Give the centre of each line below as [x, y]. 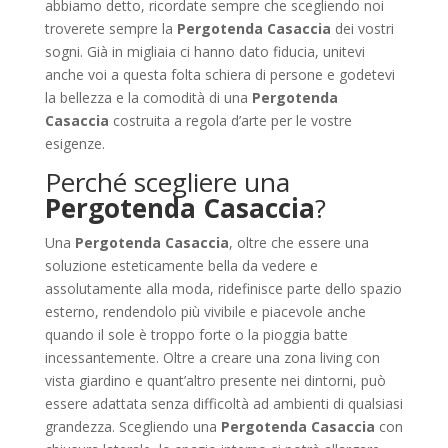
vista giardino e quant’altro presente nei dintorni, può [215, 380]
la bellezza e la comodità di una [148, 97]
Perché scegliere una [167, 182]
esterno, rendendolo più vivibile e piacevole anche [205, 311]
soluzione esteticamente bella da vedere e [181, 265]
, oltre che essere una [298, 242]
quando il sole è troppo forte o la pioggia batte [196, 334]
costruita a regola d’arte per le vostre [230, 120]
